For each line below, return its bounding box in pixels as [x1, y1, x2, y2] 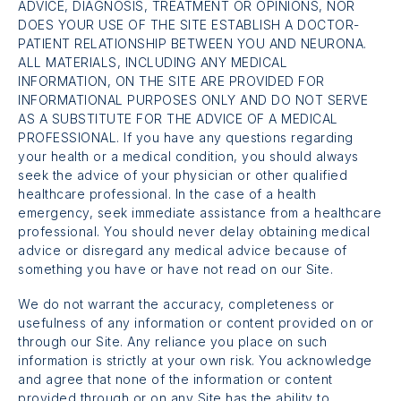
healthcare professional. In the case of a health [18, 185, 316, 201]
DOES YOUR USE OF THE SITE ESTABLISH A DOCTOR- [18, 16, 360, 32]
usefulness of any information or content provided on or [18, 314, 374, 330]
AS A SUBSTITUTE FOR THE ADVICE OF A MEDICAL [18, 110, 338, 126]
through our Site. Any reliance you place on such [18, 333, 327, 349]
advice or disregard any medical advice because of [18, 242, 347, 258]
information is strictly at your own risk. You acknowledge [18, 352, 372, 368]
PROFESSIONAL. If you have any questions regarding [18, 129, 354, 145]
